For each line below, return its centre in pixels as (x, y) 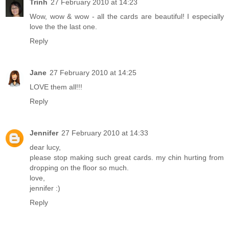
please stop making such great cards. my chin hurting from (127, 157)
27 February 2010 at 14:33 (105, 133)
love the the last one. (63, 26)
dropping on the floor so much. (79, 167)
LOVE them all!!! (56, 87)
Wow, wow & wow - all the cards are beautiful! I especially (127, 16)
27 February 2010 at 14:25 (93, 72)
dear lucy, (45, 147)
